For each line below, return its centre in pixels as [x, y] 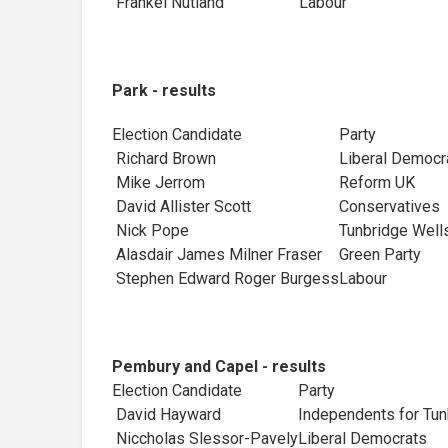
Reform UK [377, 182]
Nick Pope [150, 230]
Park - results [164, 90]
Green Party [380, 254]
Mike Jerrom [158, 182]
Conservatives [389, 206]
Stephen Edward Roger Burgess [225, 278]
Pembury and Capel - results [219, 366]
